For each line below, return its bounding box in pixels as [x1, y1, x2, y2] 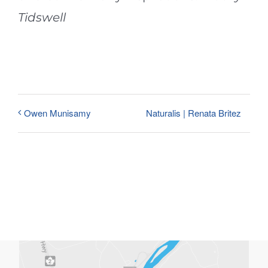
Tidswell [17, 10, 66, 25]
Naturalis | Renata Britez [146, 106, 241, 119]
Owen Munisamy [24, 106, 91, 120]
